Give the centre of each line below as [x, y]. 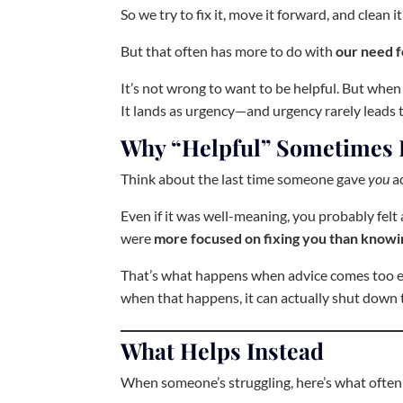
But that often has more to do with [228, 51]
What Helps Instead [223, 351]
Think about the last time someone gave [245, 179]
